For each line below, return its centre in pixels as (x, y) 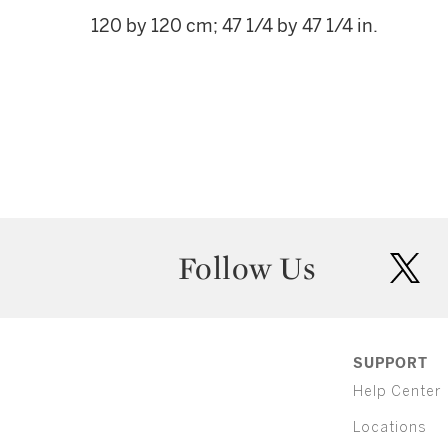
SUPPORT (390, 363)
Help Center (396, 391)
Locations (389, 427)
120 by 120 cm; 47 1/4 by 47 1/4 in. (234, 26)
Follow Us (246, 268)
